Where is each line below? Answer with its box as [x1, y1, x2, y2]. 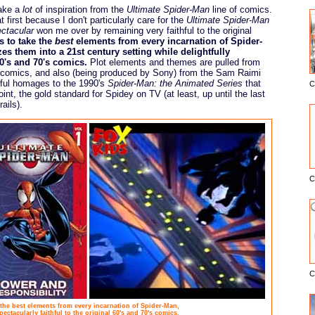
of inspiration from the [32, 4, 127, 15]
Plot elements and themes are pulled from [87, 56, 260, 67]
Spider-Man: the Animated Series [108, 77, 243, 89]
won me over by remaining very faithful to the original [34, 25, 252, 36]
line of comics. [210, 4, 272, 15]
